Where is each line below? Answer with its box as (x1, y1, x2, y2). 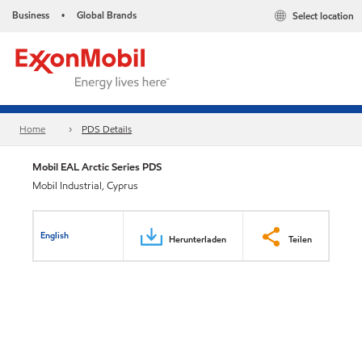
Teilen (288, 232, 312, 246)
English (40, 228, 69, 242)
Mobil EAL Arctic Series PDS (32, 159, 162, 175)
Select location (293, 9, 354, 23)
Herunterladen (169, 232, 226, 246)
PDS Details (82, 122, 133, 137)
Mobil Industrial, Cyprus (32, 179, 138, 193)
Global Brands (77, 8, 137, 22)
